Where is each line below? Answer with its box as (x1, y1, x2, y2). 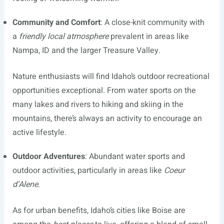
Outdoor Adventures (12, 150, 85, 162)
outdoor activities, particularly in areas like (12, 164, 164, 176)
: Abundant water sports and (84, 150, 185, 162)
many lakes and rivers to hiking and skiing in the (12, 98, 183, 110)
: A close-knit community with (100, 16, 204, 28)
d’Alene (12, 178, 38, 190)
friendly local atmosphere (18, 30, 108, 42)
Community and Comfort (12, 16, 100, 28)
